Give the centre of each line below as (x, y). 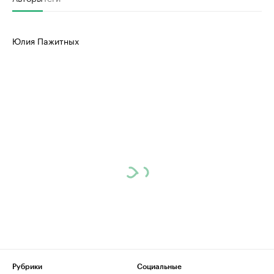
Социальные (159, 267)
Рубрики (27, 267)
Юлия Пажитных (46, 41)
